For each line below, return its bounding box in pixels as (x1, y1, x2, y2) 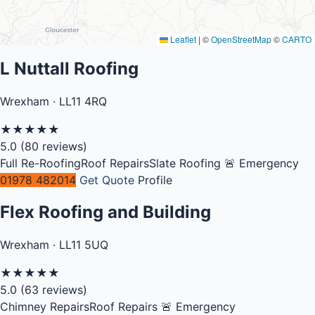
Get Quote (79, 173, 134, 187)
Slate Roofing (149, 156, 221, 170)
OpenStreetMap (211, 33, 271, 46)
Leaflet (168, 33, 196, 46)
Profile (138, 173, 172, 187)
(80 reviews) (20, 139, 87, 153)
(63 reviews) (20, 282, 87, 297)
